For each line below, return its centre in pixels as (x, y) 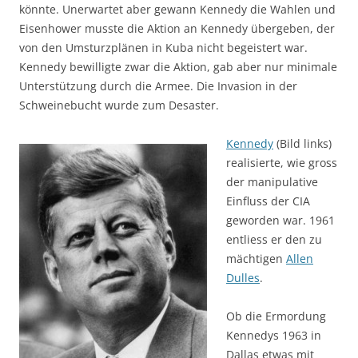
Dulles (243, 278)
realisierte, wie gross (282, 163)
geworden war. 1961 (280, 220)
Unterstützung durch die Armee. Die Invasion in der (158, 86)
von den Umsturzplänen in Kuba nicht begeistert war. (163, 48)
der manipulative (272, 182)
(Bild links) (302, 143)
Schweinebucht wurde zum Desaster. (119, 105)
